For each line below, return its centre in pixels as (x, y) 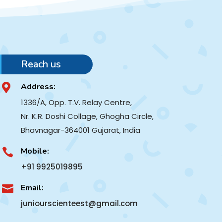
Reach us (41, 64)
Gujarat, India (117, 130)
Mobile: (35, 151)
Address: (38, 86)
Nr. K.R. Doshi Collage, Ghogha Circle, (87, 116)
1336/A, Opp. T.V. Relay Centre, (77, 102)
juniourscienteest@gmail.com (80, 203)
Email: (32, 188)
